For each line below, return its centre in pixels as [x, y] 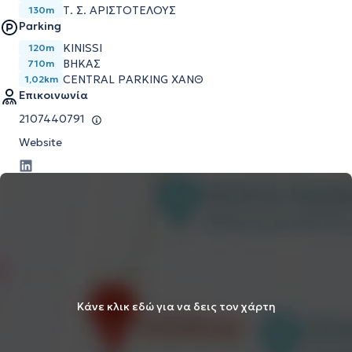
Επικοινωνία [53, 95]
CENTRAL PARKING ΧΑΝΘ [133, 79]
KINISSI [82, 48]
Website [40, 142]
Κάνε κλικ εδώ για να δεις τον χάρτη [176, 306]
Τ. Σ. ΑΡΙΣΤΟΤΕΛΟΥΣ [119, 10]
